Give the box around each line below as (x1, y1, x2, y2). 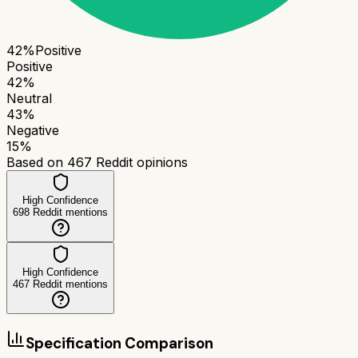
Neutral (6, 89, 52, 106)
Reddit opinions (92, 153, 188, 170)
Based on (6, 153, 67, 170)
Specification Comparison (26, 332, 213, 353)
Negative (6, 121, 59, 138)
